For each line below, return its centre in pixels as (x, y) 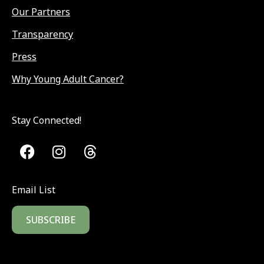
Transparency (42, 34)
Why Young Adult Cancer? (68, 79)
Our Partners (41, 12)
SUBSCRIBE (51, 220)
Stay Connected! (47, 121)
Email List (34, 189)
